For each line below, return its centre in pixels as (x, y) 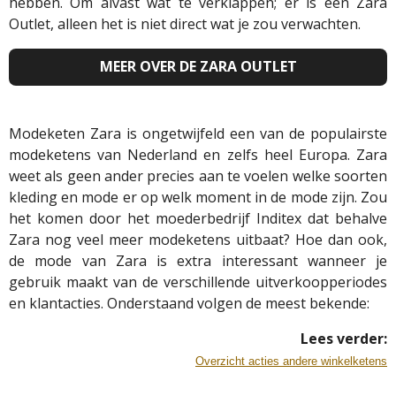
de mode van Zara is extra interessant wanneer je (198, 260)
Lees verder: (344, 338)
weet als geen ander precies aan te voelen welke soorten (198, 175)
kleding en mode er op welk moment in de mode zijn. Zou (198, 197)
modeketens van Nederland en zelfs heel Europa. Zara (198, 154)
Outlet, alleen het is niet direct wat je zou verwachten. (185, 23)
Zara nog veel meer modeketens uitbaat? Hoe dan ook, (198, 239)
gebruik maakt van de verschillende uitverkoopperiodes (198, 282)
